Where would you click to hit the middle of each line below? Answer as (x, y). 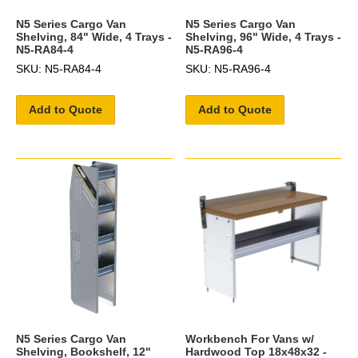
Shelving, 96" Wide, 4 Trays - (264, 36)
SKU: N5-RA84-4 (59, 68)
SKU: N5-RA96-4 (229, 68)
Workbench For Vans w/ (250, 338)
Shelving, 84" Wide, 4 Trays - (94, 36)
